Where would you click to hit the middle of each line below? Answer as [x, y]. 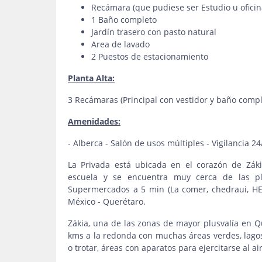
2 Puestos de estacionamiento [150, 56]
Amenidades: [94, 121]
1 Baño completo [124, 20]
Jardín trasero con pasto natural [154, 32]
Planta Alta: [91, 78]
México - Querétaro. [109, 201]
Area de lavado [120, 44]
